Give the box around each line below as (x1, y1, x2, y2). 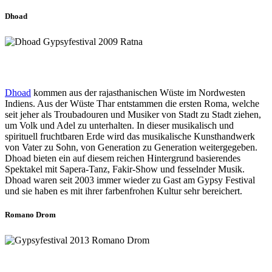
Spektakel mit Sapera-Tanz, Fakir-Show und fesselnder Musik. (5, 163, 245, 174)
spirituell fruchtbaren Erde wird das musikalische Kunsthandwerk (5, 131, 255, 141)
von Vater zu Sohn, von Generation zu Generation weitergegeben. (5, 141, 257, 152)
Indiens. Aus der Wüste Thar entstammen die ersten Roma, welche (5, 98, 259, 109)
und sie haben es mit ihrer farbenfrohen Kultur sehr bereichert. (5, 185, 242, 196)
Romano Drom (5, 209, 56, 219)
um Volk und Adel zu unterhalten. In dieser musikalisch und (5, 120, 234, 131)
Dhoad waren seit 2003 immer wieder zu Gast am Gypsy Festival (5, 174, 255, 185)
